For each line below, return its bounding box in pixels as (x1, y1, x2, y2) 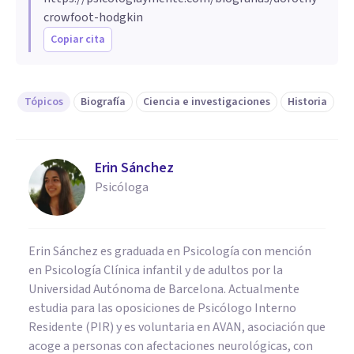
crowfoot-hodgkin (43, 8, 143, 26)
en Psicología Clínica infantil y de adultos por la (28, 261, 283, 279)
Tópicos (24, 93, 63, 110)
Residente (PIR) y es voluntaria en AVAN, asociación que (28, 318, 326, 336)
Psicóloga (95, 178, 149, 196)
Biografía (81, 93, 126, 110)
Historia (288, 93, 327, 110)
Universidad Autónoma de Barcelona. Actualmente (28, 280, 299, 298)
